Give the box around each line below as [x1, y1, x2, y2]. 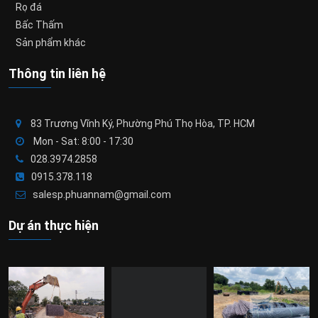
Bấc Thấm [16, 19, 63, 31]
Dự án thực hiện [9, 218, 99, 234]
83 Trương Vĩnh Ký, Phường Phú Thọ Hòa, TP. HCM [28, 118, 255, 130]
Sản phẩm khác [16, 37, 86, 49]
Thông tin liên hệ [9, 66, 106, 82]
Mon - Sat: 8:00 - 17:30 [31, 136, 133, 148]
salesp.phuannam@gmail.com [33, 189, 171, 201]
